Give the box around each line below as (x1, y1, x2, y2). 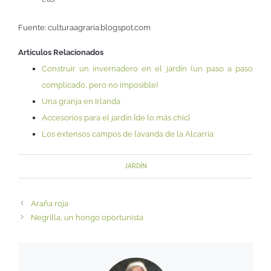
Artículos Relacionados (18, 48, 103, 57)
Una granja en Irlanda (42, 97, 120, 106)
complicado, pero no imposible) (42, 80, 158, 90)
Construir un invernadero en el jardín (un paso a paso (42, 64, 253, 74)
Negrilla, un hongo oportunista (30, 212, 143, 222)
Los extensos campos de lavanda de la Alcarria (42, 129, 214, 139)
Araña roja (30, 198, 68, 208)
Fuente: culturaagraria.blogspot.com (18, 22, 151, 32)
